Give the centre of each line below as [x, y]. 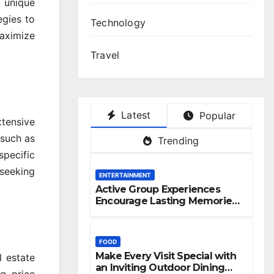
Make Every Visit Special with [166, 256]
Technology [118, 23]
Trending [177, 141]
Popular [216, 116]
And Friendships [135, 213]
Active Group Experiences [158, 189]
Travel [105, 55]
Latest [135, 115]
